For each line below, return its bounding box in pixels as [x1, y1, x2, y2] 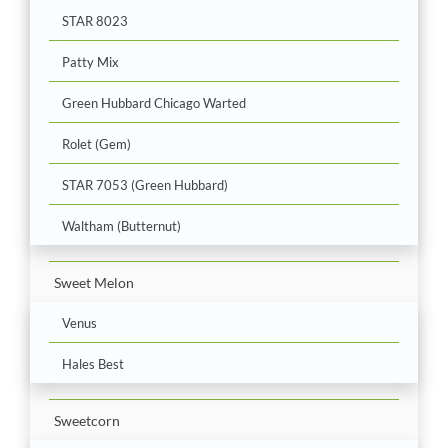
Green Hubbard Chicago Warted [62, 94, 246, 111]
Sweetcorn [54, 411, 120, 429]
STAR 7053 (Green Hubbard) [62, 176, 228, 193]
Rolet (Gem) [62, 135, 131, 152]
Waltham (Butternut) [62, 217, 181, 234]
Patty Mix [62, 53, 119, 70]
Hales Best [62, 355, 124, 372]
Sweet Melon [54, 273, 134, 291]
